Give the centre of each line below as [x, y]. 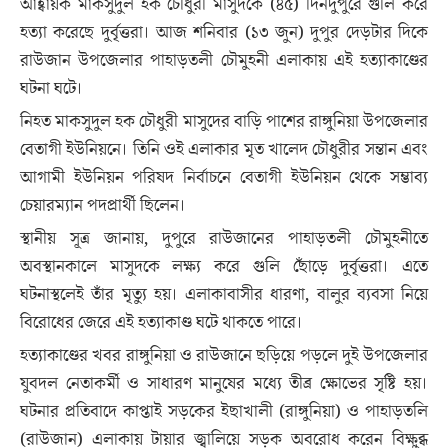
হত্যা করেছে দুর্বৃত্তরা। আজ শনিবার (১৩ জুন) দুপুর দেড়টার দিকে [224, 33]
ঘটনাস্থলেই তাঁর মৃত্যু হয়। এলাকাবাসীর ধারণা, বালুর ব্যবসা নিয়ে [224, 295]
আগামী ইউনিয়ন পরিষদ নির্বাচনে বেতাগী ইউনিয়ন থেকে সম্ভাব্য [224, 178]
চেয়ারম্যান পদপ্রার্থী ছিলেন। [103, 206]
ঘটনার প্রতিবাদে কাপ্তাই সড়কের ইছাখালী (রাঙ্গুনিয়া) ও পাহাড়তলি [224, 412]
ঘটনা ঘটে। [51, 89]
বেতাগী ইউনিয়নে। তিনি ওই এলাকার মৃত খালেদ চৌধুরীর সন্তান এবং [224, 150]
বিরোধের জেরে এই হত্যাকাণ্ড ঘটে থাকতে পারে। [161, 323]
